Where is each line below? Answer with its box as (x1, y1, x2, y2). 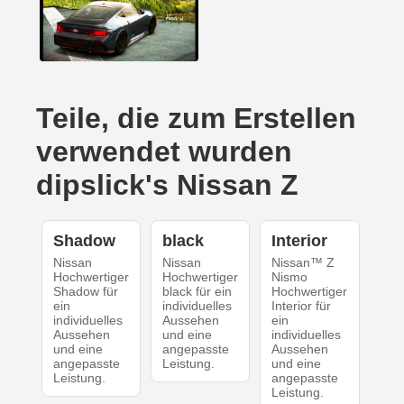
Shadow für (52, 284, 118, 299)
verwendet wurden (36, 135, 292, 169)
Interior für (271, 298, 332, 314)
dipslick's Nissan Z (36, 169, 298, 202)
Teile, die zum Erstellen (36, 102, 356, 135)
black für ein (161, 284, 232, 299)
